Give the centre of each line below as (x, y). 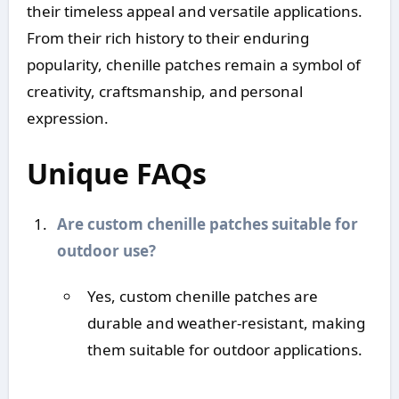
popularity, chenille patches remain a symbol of (193, 64)
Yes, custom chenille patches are (202, 296)
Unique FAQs (116, 173)
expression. (67, 118)
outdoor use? (106, 250)
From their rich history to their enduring (167, 37)
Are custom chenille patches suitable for (62, 224)
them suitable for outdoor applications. (224, 350)
